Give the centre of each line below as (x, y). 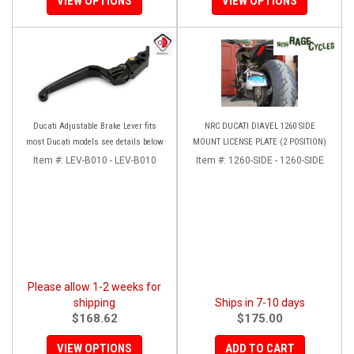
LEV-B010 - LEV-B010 (111, 160)
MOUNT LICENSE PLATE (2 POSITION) (260, 141)
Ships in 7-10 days (260, 302)
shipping (94, 302)
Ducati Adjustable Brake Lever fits (94, 126)
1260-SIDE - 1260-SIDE (276, 160)
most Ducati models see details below (94, 141)
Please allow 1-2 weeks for (94, 286)
